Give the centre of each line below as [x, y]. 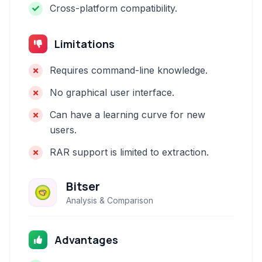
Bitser [83, 186]
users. [63, 130]
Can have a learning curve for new [127, 115]
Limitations [85, 44]
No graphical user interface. [112, 92]
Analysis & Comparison [110, 200]
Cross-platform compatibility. [113, 8]
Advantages [86, 240]
